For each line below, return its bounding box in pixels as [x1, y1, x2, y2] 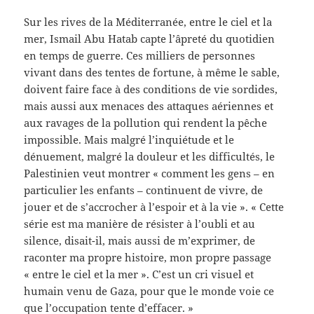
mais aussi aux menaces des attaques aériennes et [24, 98, 274, 113]
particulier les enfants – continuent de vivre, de [24, 182, 264, 197]
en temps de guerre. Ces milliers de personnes [24, 48, 256, 62]
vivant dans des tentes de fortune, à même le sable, [24, 64, 280, 79]
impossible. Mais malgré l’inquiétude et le [24, 132, 235, 146]
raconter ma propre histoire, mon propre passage [24, 250, 272, 264]
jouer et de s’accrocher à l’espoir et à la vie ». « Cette [24, 199, 285, 214]
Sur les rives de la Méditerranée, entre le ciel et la [24, 14, 273, 29]
